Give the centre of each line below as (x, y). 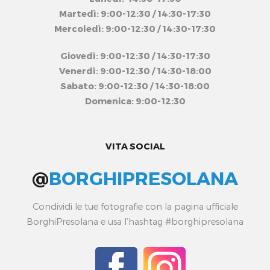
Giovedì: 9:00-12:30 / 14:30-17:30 (135, 55)
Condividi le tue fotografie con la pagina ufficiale (135, 206)
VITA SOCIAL (135, 146)
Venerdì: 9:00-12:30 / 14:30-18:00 (135, 70)
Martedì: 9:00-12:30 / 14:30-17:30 (135, 13)
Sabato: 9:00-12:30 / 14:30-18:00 (135, 85)
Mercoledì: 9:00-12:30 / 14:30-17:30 (135, 28)
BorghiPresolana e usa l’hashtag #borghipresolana (135, 221)
